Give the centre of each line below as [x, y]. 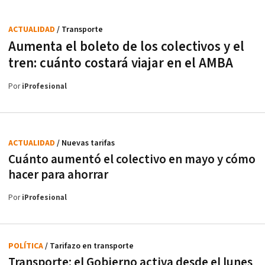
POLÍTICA [27, 246]
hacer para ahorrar [58, 175]
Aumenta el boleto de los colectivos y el [126, 47]
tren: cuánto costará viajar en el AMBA [121, 63]
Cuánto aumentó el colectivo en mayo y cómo [132, 159]
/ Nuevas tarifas [86, 143]
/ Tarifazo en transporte [89, 246]
